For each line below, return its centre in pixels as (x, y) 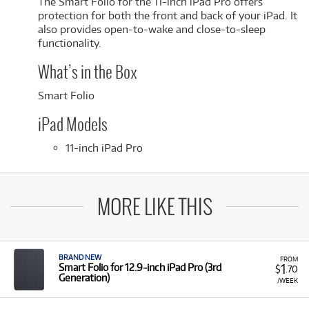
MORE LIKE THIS (154, 208)
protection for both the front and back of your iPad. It (168, 16)
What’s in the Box (88, 73)
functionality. (70, 43)
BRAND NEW (80, 257)
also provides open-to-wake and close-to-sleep (152, 29)
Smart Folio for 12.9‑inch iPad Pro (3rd (140, 267)
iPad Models (73, 126)
